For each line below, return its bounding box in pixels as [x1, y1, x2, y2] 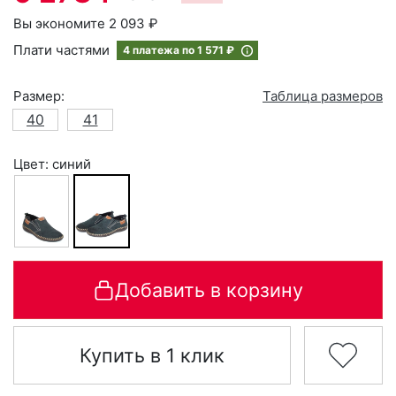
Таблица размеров [263, 88, 383, 104]
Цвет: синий [13, 156, 91, 172]
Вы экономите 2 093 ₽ [13, 15, 157, 32]
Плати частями [13, 42, 113, 58]
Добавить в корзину [115, 278, 303, 301]
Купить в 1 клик [79, 344, 225, 367]
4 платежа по [123, 43, 197, 57]
